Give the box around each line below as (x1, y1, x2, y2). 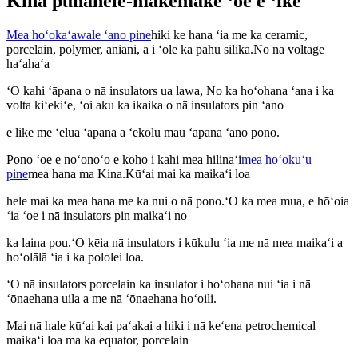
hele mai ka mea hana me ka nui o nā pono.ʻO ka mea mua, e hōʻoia (6, 194, 349, 209)
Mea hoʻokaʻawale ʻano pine (6, 28, 151, 42)
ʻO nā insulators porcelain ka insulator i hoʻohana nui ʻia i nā (6, 277, 311, 292)
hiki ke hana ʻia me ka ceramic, (151, 28, 308, 42)
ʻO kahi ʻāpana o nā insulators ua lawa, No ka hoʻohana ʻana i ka (6, 84, 334, 98)
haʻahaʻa (6, 57, 50, 71)
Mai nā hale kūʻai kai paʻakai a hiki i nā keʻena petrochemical (6, 319, 316, 333)
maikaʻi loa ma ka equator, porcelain (6, 333, 189, 348)
